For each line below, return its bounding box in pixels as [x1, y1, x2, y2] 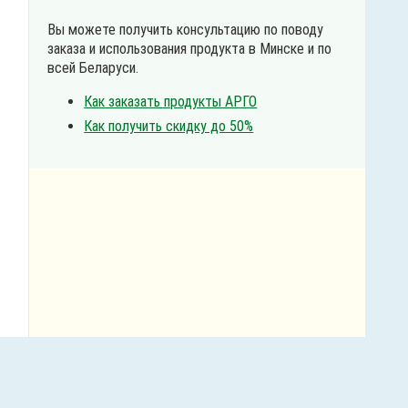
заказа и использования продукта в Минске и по [47, 40, 332, 58]
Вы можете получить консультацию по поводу [47, 21, 324, 39]
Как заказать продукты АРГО [84, 93, 258, 111]
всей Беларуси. [47, 59, 139, 77]
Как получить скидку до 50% [84, 117, 254, 136]
